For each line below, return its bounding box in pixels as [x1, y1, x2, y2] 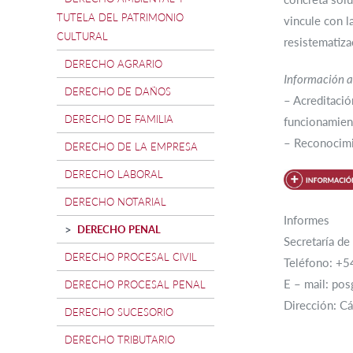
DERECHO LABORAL [65, 168, 163, 181]
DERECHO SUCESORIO [65, 306, 173, 319]
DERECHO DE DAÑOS [65, 85, 171, 98]
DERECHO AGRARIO [65, 58, 162, 71]
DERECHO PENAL [77, 223, 161, 236]
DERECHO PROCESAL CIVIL [65, 251, 197, 264]
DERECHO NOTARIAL [65, 195, 166, 209]
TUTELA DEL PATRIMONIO [57, 11, 184, 24]
